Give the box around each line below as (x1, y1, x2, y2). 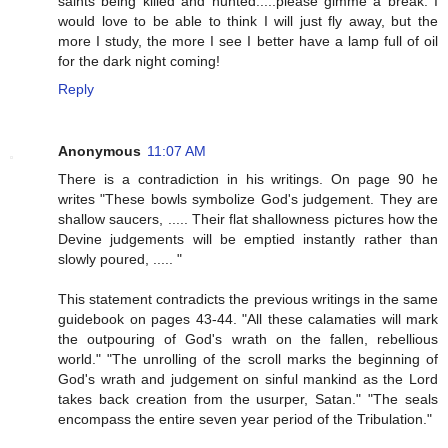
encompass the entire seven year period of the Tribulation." (58, 411, 432, 428)
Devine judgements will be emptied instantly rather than (58, 231, 438, 248)
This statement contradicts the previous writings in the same (58, 291, 438, 308)
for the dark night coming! (58, 53, 220, 70)
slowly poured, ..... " (58, 251, 182, 268)
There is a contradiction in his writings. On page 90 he (58, 171, 438, 188)
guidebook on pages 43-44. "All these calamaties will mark (58, 311, 438, 328)
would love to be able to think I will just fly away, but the (58, 13, 438, 30)
